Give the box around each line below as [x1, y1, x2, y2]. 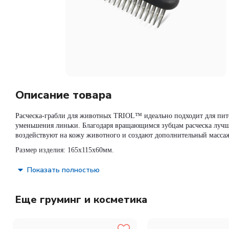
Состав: [15, 162, 43, 171]
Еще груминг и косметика [15, 193, 147, 207]
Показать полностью [27, 165, 100, 175]
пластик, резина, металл [45, 162, 128, 171]
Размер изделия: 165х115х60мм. [15, 146, 114, 154]
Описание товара [15, 87, 112, 103]
